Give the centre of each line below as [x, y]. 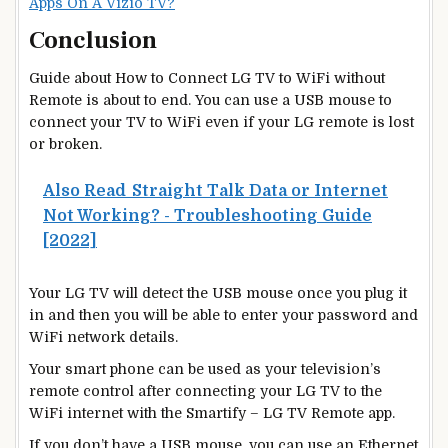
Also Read [84, 190]
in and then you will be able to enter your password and [223, 314]
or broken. [65, 144]
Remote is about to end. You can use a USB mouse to [210, 100]
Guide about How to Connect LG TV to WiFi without [207, 78]
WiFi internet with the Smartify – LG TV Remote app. [212, 412]
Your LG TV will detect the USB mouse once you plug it [218, 292]
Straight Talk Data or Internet [260, 190]
